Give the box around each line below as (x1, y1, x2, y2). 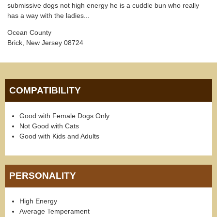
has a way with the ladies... (7, 11, 90, 19)
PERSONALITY (9, 170, 77, 181)
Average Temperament (19, 207, 90, 216)
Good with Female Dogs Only (19, 111, 109, 120)
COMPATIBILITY (9, 85, 81, 95)
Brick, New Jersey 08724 (7, 39, 83, 47)
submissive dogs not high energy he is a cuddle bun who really (7, 1, 199, 9)
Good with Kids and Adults (19, 132, 99, 140)
